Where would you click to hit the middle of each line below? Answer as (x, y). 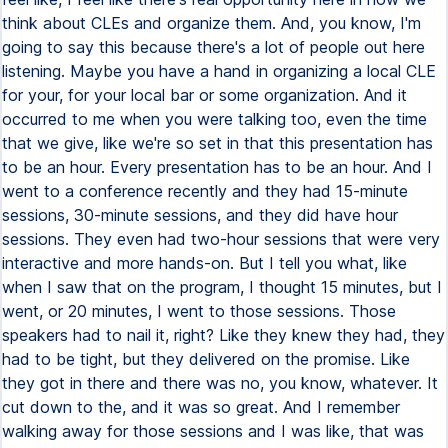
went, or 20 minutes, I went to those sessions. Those (199, 311)
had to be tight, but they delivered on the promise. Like (206, 359)
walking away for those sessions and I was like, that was (213, 431)
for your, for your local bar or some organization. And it (204, 95)
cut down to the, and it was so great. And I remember (201, 407)
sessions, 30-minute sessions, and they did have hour (200, 215)
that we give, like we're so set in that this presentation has (217, 143)
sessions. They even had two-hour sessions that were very (221, 239)
